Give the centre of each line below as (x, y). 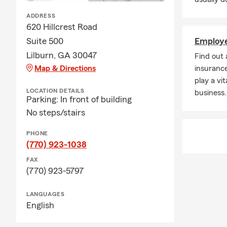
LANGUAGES (46, 194)
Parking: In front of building (79, 99)
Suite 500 (45, 41)
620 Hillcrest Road (62, 27)
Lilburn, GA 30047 (62, 55)
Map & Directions (65, 68)
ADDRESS (41, 15)
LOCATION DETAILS (55, 90)
